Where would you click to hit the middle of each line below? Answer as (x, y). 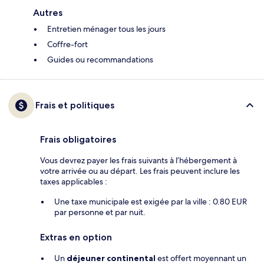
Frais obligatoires (78, 140)
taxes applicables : (74, 182)
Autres (48, 13)
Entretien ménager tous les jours (106, 29)
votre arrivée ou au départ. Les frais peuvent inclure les (140, 171)
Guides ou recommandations (100, 60)
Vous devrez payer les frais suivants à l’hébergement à (138, 161)
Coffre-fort (67, 44)
